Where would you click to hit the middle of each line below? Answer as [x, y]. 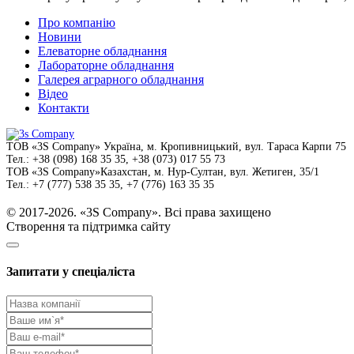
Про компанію [77, 22]
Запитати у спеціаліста [71, 272]
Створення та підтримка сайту [88, 226]
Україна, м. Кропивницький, [173, 146]
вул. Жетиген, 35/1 [275, 171]
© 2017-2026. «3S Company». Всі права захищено [139, 212]
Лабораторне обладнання [106, 65]
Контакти [64, 107]
